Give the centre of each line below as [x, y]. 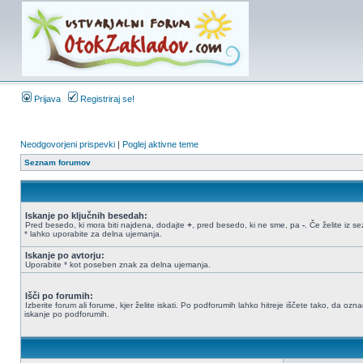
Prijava [46, 99]
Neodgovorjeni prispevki [68, 144]
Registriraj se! [106, 99]
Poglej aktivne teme [160, 144]
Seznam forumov [58, 162]
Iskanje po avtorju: [65, 255]
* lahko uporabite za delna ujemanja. [93, 234]
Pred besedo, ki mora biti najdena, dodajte [106, 225]
